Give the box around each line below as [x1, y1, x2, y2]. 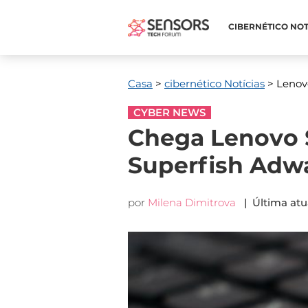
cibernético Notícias [164, 77, 265, 90]
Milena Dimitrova [148, 196, 236, 209]
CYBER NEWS [133, 106, 206, 119]
